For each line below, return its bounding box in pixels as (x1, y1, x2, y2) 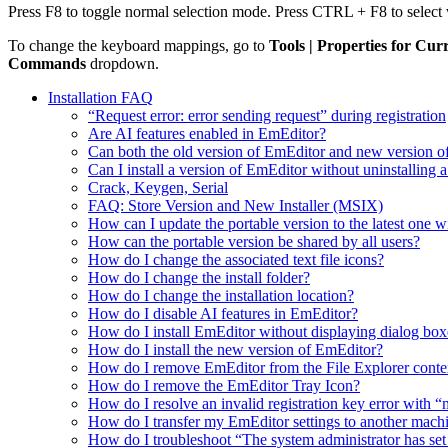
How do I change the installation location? (88, 287, 354, 305)
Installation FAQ (48, 89, 153, 107)
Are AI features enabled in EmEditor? (88, 125, 326, 143)
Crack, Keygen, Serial (88, 179, 228, 197)
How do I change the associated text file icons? (88, 251, 384, 269)
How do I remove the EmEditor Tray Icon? (88, 377, 360, 395)
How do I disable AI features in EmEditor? (88, 305, 358, 323)
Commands (8, 55, 86, 73)
